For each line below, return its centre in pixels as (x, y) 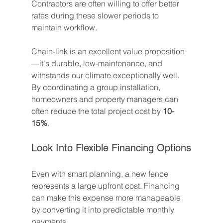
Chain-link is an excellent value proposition (108, 52)
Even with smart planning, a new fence (101, 174)
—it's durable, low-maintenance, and (98, 63)
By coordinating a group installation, (97, 87)
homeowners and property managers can (106, 99)
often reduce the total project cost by (97, 111)
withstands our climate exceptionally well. (106, 75)
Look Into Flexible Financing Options (111, 148)
